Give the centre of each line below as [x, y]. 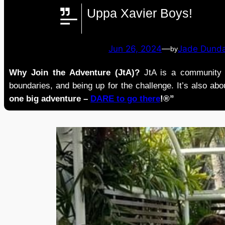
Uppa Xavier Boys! [140, 13]
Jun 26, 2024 [135, 49]
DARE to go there [125, 98]
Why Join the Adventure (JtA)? [74, 72]
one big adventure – [50, 98]
